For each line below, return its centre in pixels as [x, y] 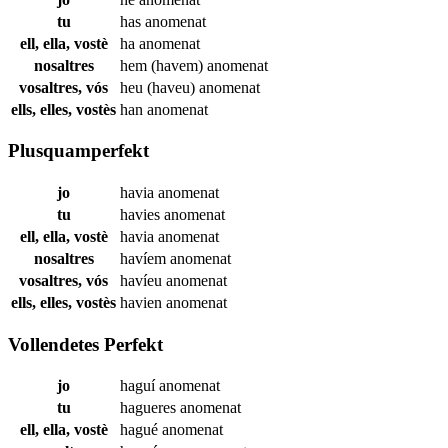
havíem [145, 258]
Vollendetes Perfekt [85, 344]
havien [143, 302]
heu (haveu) [159, 87]
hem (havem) [163, 65]
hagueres [150, 408]
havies [142, 214]
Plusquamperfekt [78, 151]
